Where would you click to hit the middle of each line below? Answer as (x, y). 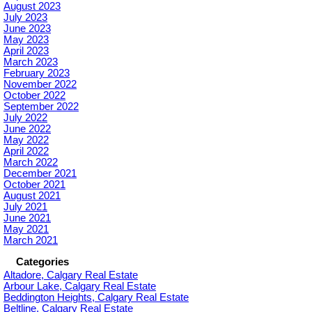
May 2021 (26, 229)
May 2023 (26, 40)
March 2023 (31, 62)
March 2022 (31, 163)
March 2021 (31, 241)
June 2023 (27, 29)
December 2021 (40, 174)
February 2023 (37, 73)
